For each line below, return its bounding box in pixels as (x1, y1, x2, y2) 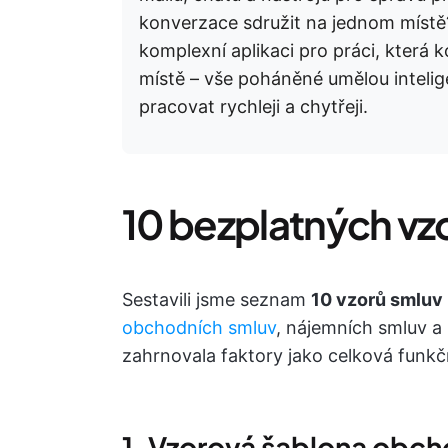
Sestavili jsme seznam (122, 289, 311, 310)
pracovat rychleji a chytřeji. (139, 96, 368, 117)
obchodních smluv (122, 317, 276, 338)
